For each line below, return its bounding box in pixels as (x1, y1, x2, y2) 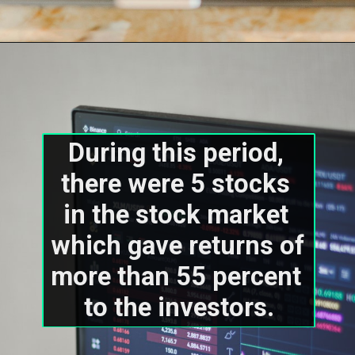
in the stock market (63, 199, 288, 230)
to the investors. (83, 292, 274, 323)
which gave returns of (51, 230, 305, 261)
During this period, (67, 137, 284, 168)
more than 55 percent (51, 261, 302, 292)
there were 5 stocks (61, 168, 291, 199)
